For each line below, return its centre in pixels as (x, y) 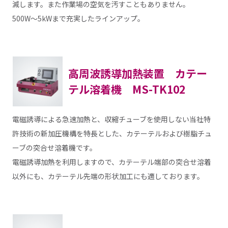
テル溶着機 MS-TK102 (126, 89)
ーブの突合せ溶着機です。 (54, 148)
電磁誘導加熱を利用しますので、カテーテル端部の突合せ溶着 (111, 162)
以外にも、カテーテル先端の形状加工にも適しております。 (108, 176)
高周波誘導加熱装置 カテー (137, 73)
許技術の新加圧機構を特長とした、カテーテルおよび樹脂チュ (112, 134)
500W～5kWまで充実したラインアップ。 (78, 18)
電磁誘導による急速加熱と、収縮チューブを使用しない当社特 (111, 119)
